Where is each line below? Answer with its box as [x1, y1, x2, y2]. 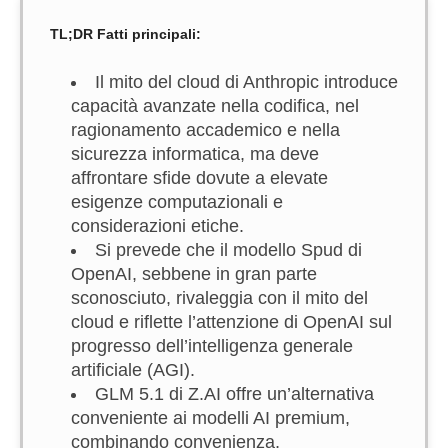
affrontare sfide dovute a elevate [71, 168, 328, 188]
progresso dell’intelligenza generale [71, 336, 353, 356]
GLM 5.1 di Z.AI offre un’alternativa [95, 384, 374, 404]
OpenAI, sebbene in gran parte [71, 264, 317, 284]
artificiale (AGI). [71, 360, 195, 380]
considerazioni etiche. [71, 216, 244, 236]
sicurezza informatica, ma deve [71, 144, 319, 164]
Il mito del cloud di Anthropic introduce [95, 72, 398, 92]
